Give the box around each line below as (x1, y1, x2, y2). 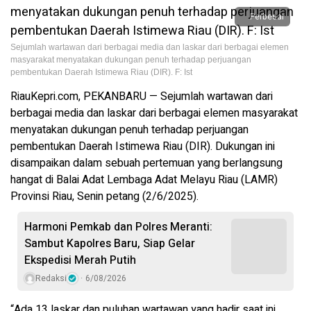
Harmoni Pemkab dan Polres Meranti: (24, 219, 212, 236)
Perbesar (250, 10, 285, 24)
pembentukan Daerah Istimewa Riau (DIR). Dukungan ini (10, 138, 275, 155)
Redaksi (35, 272, 67, 285)
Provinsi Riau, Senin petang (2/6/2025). (10, 188, 199, 205)
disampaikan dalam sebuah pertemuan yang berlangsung (10, 155, 283, 172)
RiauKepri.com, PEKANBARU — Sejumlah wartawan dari (10, 88, 273, 106)
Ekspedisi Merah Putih (24, 252, 136, 269)
